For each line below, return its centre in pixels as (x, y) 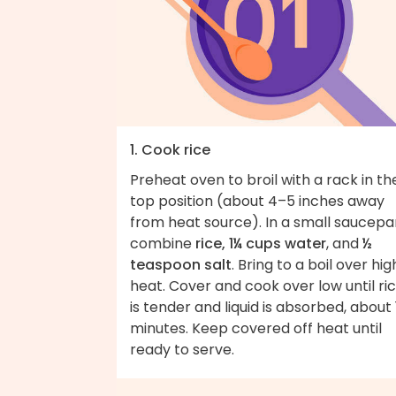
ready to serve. (182, 349)
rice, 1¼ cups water (261, 243)
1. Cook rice (170, 149)
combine (163, 243)
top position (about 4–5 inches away (257, 201)
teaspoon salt (181, 264)
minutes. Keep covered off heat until (256, 328)
